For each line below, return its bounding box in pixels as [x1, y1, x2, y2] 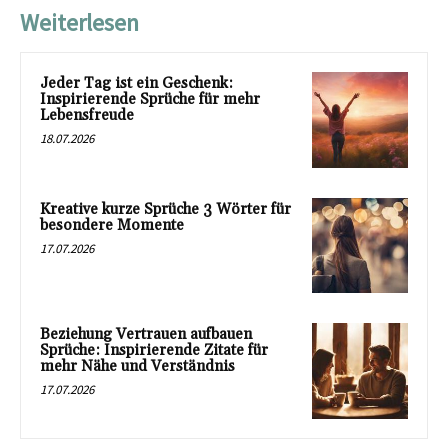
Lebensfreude [40, 106, 134, 126]
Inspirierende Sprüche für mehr [40, 90, 260, 110]
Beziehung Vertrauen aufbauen [40, 325, 252, 345]
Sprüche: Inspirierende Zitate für [40, 341, 268, 361]
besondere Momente [40, 215, 184, 235]
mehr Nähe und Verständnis [40, 357, 235, 377]
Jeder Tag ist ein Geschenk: [40, 74, 233, 94]
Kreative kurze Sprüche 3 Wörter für [40, 199, 291, 219]
